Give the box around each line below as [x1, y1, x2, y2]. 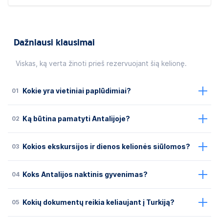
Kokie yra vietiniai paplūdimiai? [22, 87, 131, 95]
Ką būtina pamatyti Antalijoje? [22, 114, 130, 123]
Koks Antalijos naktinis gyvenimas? [22, 170, 148, 178]
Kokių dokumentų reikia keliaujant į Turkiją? [22, 198, 175, 206]
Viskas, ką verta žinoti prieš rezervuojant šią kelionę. [16, 59, 187, 67]
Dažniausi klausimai [14, 38, 95, 48]
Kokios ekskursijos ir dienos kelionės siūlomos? [22, 142, 190, 151]
